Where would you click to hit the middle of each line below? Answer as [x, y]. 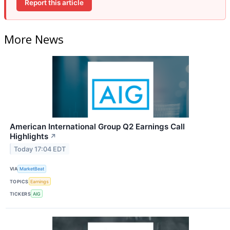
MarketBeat [32, 169]
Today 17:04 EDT [40, 149]
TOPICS [19, 181]
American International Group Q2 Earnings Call [97, 126]
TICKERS [21, 194]
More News [34, 39]
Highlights [29, 136]
